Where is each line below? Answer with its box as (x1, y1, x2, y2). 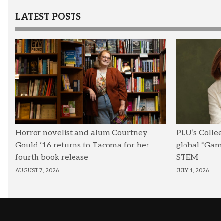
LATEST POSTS (15, 12, 81, 23)
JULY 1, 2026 (176, 167, 209, 174)
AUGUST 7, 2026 (15, 167, 59, 174)
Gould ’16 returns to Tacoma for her (15, 140, 149, 150)
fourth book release (15, 152, 88, 162)
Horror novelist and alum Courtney (15, 128, 147, 138)
